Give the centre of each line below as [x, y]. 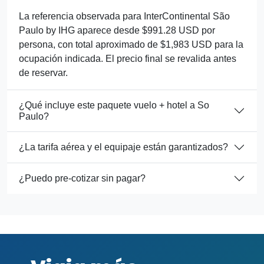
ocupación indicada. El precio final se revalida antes [128, 58]
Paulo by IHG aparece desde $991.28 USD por [117, 30]
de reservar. [43, 72]
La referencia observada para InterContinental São [124, 16]
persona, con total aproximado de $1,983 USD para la [131, 44]
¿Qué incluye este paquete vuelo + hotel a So [114, 105]
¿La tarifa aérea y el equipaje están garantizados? [123, 147]
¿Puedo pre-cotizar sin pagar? [82, 179]
